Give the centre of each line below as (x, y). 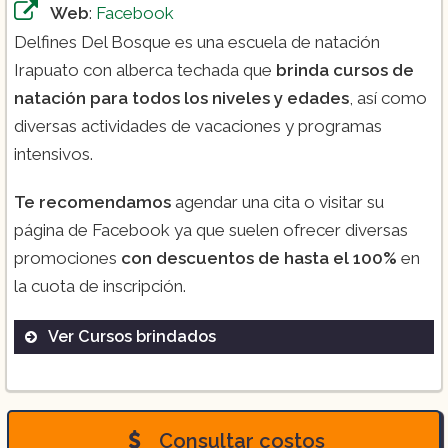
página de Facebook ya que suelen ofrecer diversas (211, 230)
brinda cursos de (345, 70)
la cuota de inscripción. (100, 286)
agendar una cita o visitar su (279, 202)
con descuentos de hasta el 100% (259, 258)
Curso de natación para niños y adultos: (237, 376)
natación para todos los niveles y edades (181, 98)
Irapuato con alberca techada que (145, 70)
